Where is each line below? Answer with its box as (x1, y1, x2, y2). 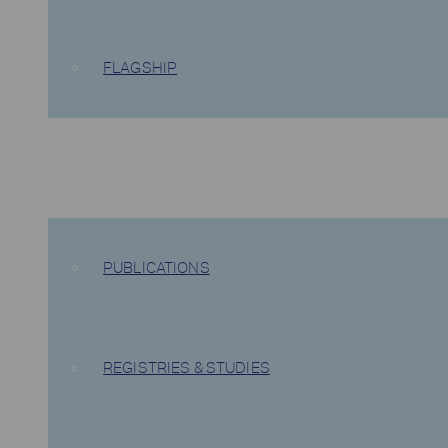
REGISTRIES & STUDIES (103, 359, 270, 377)
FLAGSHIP (103, 59, 178, 77)
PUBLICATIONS (103, 259, 210, 277)
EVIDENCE (48, 159, 123, 177)
